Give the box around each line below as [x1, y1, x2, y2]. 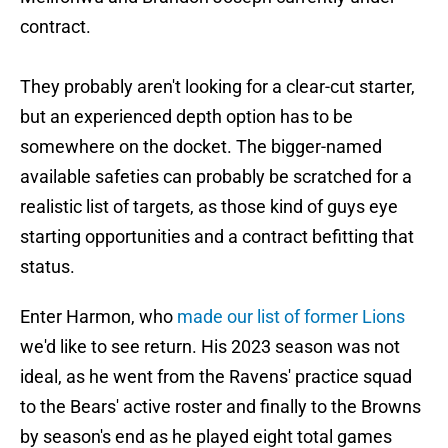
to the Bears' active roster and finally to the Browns [20, 396, 421, 418]
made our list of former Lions [177, 306, 405, 328]
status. [20, 256, 75, 278]
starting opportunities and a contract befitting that [20, 226, 414, 248]
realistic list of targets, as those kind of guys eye [20, 196, 398, 218]
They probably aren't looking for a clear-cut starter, [20, 76, 415, 98]
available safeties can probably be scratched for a [20, 166, 412, 188]
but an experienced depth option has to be [20, 106, 353, 128]
